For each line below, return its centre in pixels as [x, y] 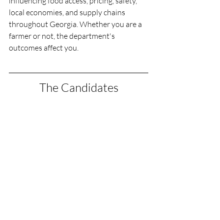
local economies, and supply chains [68, 12]
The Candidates [79, 87]
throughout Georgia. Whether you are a [76, 24]
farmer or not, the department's [63, 36]
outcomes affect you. [44, 48]
